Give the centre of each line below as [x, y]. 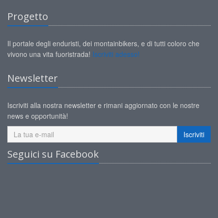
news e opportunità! [38, 116]
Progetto [28, 16]
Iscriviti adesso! [116, 54]
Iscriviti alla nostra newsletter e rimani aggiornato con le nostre [103, 105]
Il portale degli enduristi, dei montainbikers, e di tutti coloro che [103, 43]
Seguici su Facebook [53, 154]
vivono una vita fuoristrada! [50, 54]
